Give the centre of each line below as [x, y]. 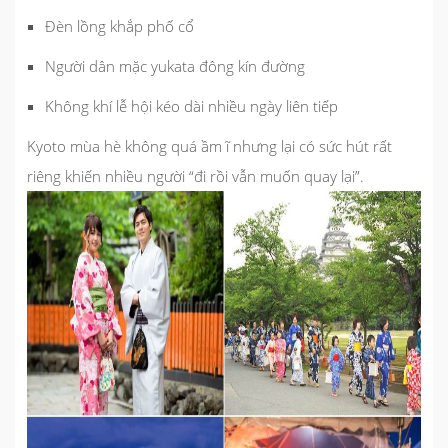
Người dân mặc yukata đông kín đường [175, 65]
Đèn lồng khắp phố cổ [119, 25]
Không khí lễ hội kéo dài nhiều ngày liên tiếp [191, 105]
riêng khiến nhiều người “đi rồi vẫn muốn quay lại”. [195, 175]
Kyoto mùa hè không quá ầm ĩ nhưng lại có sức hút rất [209, 145]
